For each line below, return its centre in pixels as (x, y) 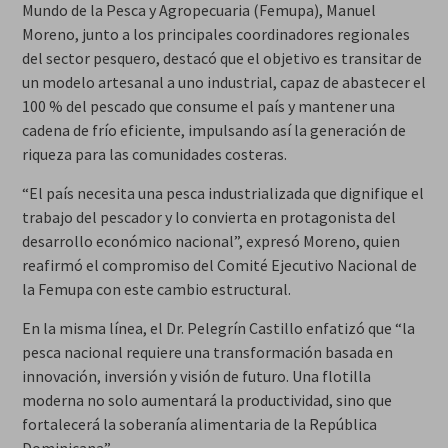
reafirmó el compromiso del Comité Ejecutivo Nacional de (219, 264)
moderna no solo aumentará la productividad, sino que (206, 399)
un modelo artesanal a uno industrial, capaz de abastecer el (223, 81)
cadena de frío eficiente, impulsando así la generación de (213, 129)
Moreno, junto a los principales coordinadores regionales (215, 33)
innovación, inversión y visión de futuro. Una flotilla (196, 375)
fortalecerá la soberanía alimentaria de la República (199, 423)
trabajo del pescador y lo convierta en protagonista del (208, 216)
